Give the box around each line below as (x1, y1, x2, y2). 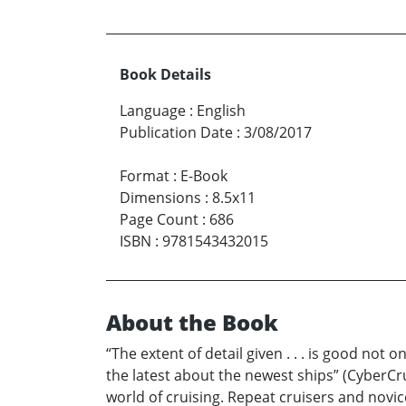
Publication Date (120, 122, 233, 143)
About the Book (106, 307, 278, 338)
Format (120, 166, 169, 187)
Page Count (120, 209, 198, 230)
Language (120, 101, 186, 121)
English (197, 101, 246, 121)
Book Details (120, 64, 211, 85)
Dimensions (120, 188, 201, 208)
